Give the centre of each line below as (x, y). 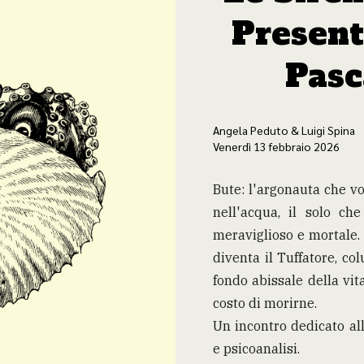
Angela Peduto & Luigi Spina (284, 130)
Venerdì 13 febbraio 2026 (276, 146)
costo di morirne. (265, 303)
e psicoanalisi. (256, 348)
